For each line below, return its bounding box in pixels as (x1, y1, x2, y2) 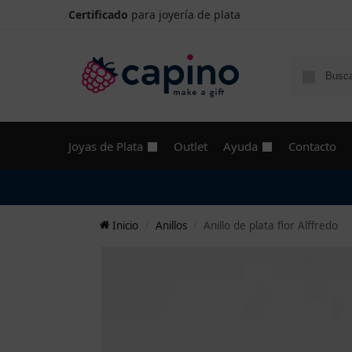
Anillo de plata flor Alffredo (203, 218, 338, 233)
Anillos (155, 218, 187, 233)
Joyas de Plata (68, 138, 143, 154)
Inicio (112, 218, 139, 233)
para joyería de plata (128, 7, 240, 22)
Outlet (173, 138, 207, 154)
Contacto (288, 138, 336, 154)
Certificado (68, 7, 128, 22)
